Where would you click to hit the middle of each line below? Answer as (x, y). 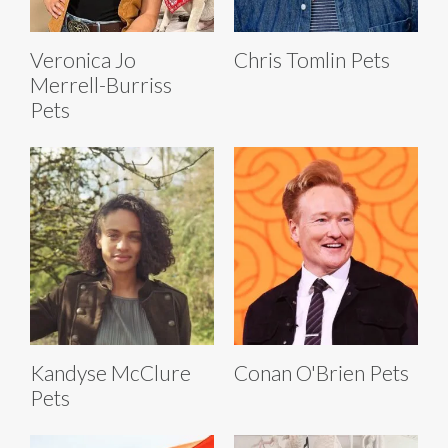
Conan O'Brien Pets (321, 372)
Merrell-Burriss (101, 84)
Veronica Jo (83, 59)
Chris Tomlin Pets (312, 59)
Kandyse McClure (110, 372)
